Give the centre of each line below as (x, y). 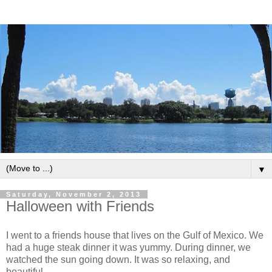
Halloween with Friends (80, 206)
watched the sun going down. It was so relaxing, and (118, 259)
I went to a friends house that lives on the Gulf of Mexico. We (135, 235)
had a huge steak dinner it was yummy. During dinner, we (128, 247)
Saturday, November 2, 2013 (74, 195)
